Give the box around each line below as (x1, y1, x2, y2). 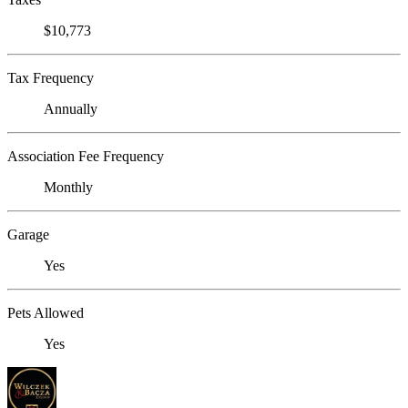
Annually (44, 100, 97, 117)
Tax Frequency (7, 69, 94, 86)
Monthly (44, 178, 93, 195)
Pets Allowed (7, 304, 84, 321)
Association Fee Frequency (7, 148, 164, 164)
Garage (7, 226, 49, 242)
